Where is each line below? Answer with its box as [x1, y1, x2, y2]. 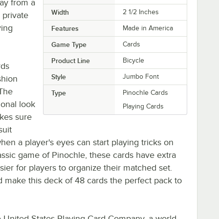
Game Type [51, 40, 87, 48]
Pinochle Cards [123, 88, 169, 96]
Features [51, 24, 79, 32]
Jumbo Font [123, 72, 159, 80]
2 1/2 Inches [123, 8, 159, 16]
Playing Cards [123, 102, 164, 110]
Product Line [51, 56, 90, 65]
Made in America [123, 24, 174, 32]
